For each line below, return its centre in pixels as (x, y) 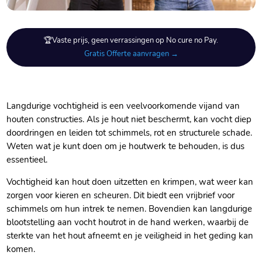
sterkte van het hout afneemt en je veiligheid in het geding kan (130, 236)
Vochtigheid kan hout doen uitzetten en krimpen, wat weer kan (130, 182)
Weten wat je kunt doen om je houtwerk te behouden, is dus (126, 146)
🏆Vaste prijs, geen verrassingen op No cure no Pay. (131, 41)
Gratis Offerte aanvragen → (131, 54)
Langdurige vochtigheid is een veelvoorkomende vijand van (123, 106)
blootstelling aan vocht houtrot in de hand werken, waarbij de (128, 223)
